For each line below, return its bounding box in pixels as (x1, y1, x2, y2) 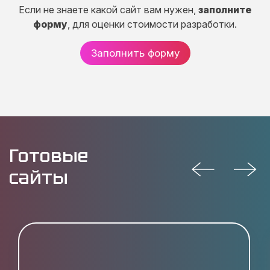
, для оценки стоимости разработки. (67, 18, 237, 30)
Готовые (9, 144, 89, 168)
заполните (198, 4, 251, 16)
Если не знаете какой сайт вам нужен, (19, 4, 198, 16)
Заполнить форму (90, 47, 180, 59)
